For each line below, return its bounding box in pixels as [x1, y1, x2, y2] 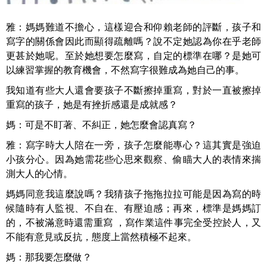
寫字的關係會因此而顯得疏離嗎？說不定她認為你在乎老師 [6, 36, 261, 47]
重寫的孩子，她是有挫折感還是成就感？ [6, 100, 178, 110]
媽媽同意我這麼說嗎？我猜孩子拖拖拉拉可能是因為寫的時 [6, 189, 261, 200]
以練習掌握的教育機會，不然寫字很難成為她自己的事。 [6, 65, 244, 76]
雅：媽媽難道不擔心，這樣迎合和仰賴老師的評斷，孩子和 [6, 22, 261, 33]
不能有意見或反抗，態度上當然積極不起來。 [6, 232, 197, 243]
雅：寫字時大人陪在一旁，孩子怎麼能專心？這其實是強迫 [6, 140, 261, 151]
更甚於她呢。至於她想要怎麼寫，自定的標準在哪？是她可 [6, 51, 261, 61]
